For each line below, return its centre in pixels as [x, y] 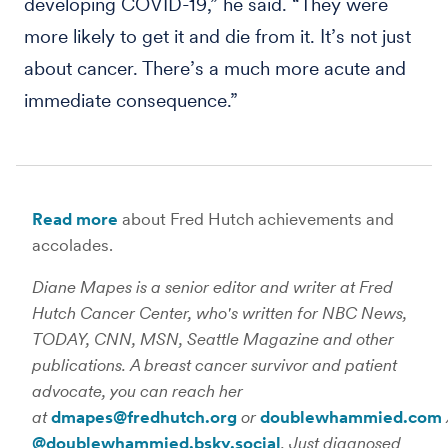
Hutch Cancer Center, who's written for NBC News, [219, 313]
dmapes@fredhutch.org [144, 417]
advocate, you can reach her [137, 391]
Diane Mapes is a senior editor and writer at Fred [212, 287]
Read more [75, 219]
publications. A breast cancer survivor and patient [214, 365]
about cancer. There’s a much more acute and [215, 68]
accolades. [72, 245]
